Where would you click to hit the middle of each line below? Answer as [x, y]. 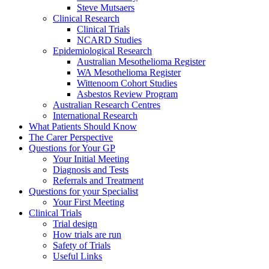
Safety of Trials [82, 245]
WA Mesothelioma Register [129, 72]
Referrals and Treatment [98, 180]
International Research [95, 115]
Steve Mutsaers [106, 7]
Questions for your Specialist [83, 191]
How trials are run [87, 234]
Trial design [75, 223]
